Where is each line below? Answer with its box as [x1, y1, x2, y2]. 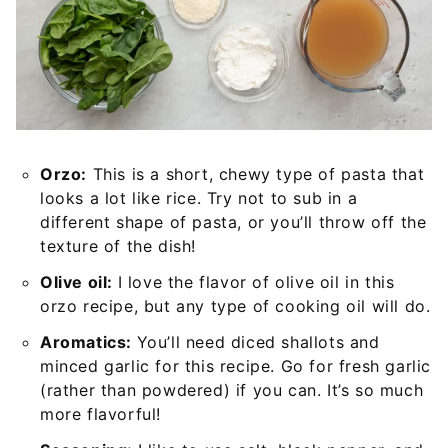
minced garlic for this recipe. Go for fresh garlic [40, 356, 432, 376]
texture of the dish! [40, 236, 197, 256]
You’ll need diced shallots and [136, 332, 380, 352]
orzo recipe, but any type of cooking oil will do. [40, 296, 431, 316]
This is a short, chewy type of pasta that [87, 164, 425, 184]
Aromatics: [40, 332, 137, 352]
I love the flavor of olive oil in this [117, 272, 395, 292]
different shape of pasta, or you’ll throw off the [40, 212, 427, 232]
